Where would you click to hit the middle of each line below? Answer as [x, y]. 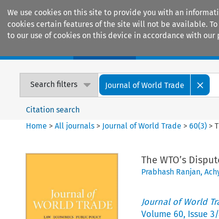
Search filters [54, 85]
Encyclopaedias [180, 49]
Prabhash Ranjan [171, 172]
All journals [76, 126]
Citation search [53, 109]
